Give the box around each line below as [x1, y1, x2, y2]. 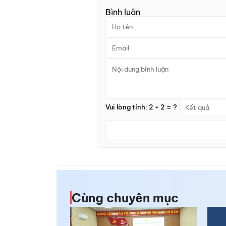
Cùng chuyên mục [72, 190, 179, 205]
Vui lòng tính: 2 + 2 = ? [105, 103, 177, 111]
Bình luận [105, 7, 140, 17]
